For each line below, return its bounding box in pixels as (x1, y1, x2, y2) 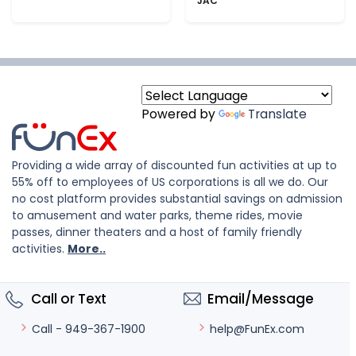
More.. (68, 241, 106, 257)
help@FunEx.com (210, 321, 304, 337)
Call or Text (28, 289, 106, 308)
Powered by (141, 106, 219, 122)
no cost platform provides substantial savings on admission (12, 191, 342, 207)
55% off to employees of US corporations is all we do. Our (12, 174, 328, 190)
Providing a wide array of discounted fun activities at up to (12, 157, 337, 173)
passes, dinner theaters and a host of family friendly (12, 224, 302, 240)
